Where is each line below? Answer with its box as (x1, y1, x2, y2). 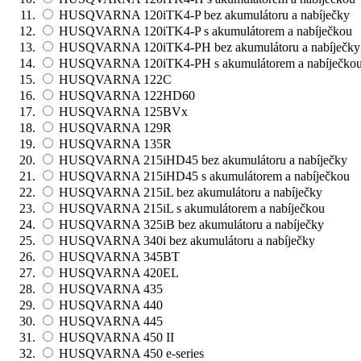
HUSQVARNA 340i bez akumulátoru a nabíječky (56, 233, 315, 247)
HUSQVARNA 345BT (56, 249, 180, 263)
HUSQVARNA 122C (56, 72, 172, 86)
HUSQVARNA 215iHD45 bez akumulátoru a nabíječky (56, 152, 347, 167)
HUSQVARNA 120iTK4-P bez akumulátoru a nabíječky (56, 7, 350, 22)
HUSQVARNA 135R (56, 136, 172, 151)
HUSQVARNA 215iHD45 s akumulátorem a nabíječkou (56, 168, 350, 183)
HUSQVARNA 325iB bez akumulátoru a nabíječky (56, 217, 324, 231)
